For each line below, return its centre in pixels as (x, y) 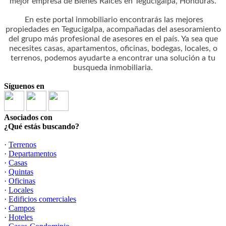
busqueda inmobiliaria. (113, 68)
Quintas (21, 172)
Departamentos (33, 154)
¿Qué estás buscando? (42, 126)
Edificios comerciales (42, 199)
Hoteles (21, 217)
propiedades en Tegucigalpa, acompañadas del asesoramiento (113, 29)
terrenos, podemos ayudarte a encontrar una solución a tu (113, 58)
